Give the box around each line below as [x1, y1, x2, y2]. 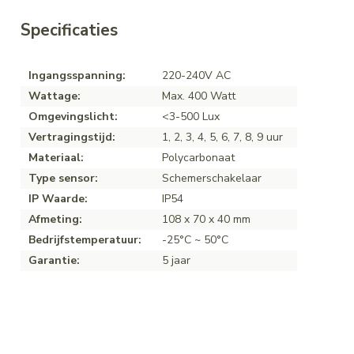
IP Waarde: [28, 191, 88, 207]
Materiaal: [28, 150, 84, 166]
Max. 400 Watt [162, 88, 235, 104]
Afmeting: [28, 212, 82, 228]
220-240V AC [162, 68, 231, 84]
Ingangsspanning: [28, 68, 126, 84]
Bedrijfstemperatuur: [28, 232, 141, 248]
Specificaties [21, 19, 118, 42]
